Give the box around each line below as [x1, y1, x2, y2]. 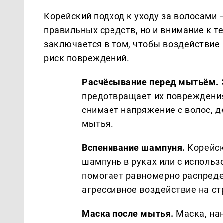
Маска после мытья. [82, 208, 174, 219]
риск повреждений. [44, 52, 130, 63]
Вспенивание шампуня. [82, 142, 185, 153]
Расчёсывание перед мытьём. [82, 76, 219, 87]
